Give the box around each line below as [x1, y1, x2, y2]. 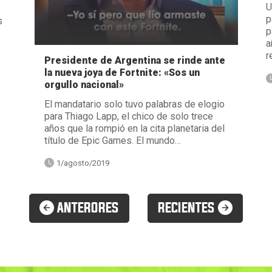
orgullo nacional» [44, 78, 124, 90]
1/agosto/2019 [56, 158, 109, 168]
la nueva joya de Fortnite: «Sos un [44, 66, 200, 78]
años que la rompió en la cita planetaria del [44, 122, 225, 134]
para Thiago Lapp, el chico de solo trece [44, 110, 213, 122]
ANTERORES [54, 199, 119, 217]
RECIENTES [158, 199, 218, 217]
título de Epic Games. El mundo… [44, 134, 181, 146]
